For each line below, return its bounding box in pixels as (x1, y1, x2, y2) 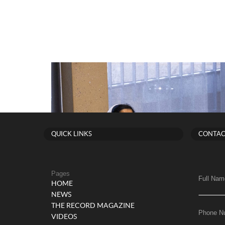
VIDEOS (51, 213, 77, 220)
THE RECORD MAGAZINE (51, 202, 135, 209)
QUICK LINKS (51, 131, 92, 138)
